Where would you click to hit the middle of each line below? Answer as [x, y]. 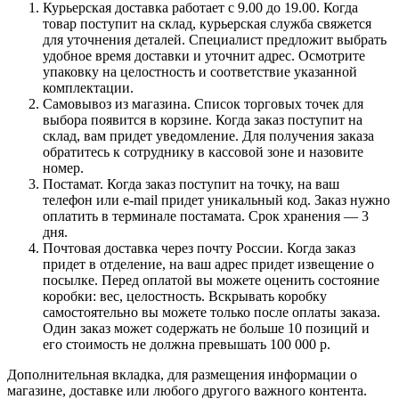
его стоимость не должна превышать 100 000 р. [187, 344]
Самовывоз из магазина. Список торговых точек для [203, 103]
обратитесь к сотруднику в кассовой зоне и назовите [203, 151]
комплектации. [88, 87]
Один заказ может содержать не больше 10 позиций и [206, 328]
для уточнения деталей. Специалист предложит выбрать [215, 39]
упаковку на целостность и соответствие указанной [200, 71]
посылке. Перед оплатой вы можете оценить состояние [211, 280]
